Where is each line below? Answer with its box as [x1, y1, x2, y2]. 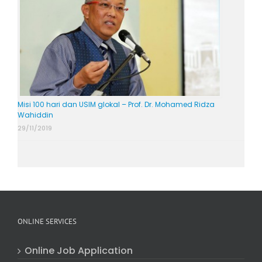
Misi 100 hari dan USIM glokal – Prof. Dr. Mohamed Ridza [18, 99, 215, 109]
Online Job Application [25, 243, 133, 257]
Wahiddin [18, 109, 53, 120]
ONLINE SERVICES [18, 216, 77, 226]
